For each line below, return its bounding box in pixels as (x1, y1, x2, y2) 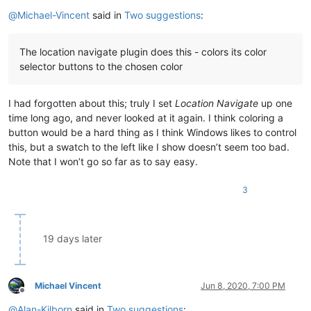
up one (258, 96, 292, 109)
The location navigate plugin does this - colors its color (19, 45, 267, 58)
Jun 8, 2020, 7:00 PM (201, 280, 285, 291)
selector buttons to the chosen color (19, 60, 183, 72)
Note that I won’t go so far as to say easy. (8, 155, 198, 167)
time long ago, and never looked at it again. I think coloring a (8, 111, 283, 124)
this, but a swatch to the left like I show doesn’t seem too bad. (8, 140, 289, 153)
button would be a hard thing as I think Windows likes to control (8, 126, 296, 138)
